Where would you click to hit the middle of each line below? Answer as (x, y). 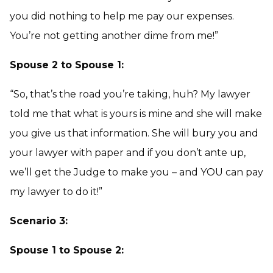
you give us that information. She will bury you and (134, 133)
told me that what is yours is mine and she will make (136, 114)
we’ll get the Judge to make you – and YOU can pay (136, 172)
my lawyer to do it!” (56, 192)
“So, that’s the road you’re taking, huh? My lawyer (130, 94)
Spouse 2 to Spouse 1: (67, 65)
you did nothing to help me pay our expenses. (122, 16)
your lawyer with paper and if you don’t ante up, (128, 153)
